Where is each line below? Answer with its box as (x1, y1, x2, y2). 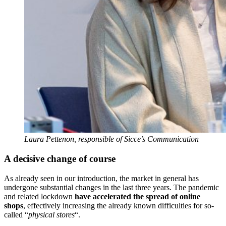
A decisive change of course (4, 153, 116, 164)
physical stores (28, 210, 75, 219)
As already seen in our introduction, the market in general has (4, 174, 199, 183)
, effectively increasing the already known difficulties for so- (23, 201, 214, 210)
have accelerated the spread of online (75, 192, 200, 201)
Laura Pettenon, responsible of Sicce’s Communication (24, 135, 199, 144)
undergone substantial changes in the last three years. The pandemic (4, 183, 219, 192)
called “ (4, 210, 28, 219)
